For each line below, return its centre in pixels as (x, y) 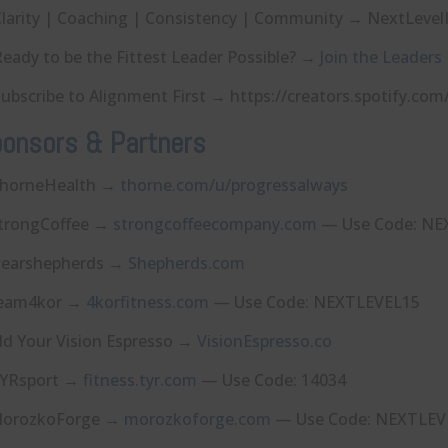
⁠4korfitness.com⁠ (147, 301)
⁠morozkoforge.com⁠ (197, 418)
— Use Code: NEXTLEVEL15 (314, 301)
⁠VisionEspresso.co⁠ (264, 340)
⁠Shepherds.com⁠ (186, 262)
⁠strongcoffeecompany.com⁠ (215, 223)
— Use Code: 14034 (271, 379)
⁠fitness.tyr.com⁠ (140, 379)
